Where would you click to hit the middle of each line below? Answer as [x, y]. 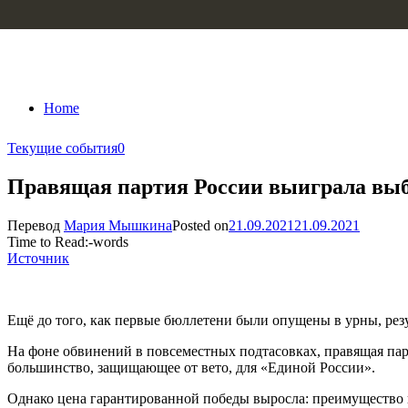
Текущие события [62, 148]
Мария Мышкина [118, 225]
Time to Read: [48, 241]
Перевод [36, 225]
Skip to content [51, 15]
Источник [38, 258]
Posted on [200, 225]
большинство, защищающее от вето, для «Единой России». [191, 367]
